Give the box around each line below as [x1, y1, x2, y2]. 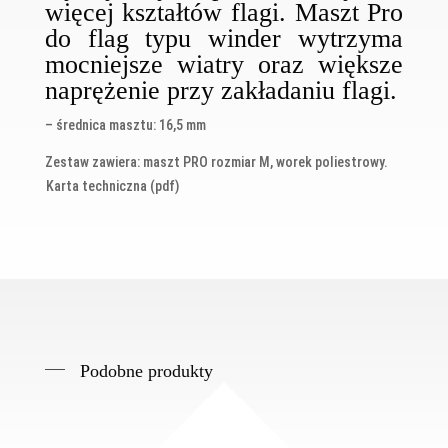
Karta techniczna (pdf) [45, 178, 179, 195]
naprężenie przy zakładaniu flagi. [44, 76, 397, 106]
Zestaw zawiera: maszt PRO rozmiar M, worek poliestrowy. [44, 154, 388, 171]
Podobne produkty [79, 361, 213, 382]
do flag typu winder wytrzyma [44, 24, 404, 54]
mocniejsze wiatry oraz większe [44, 50, 404, 80]
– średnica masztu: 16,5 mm [44, 117, 206, 134]
